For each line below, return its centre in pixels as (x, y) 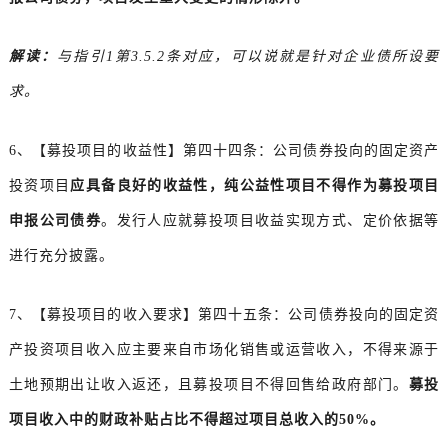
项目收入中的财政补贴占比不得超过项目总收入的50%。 (196, 420)
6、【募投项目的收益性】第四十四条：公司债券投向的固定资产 (224, 151)
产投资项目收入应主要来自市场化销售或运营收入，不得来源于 (224, 350)
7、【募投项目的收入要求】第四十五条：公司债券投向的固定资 (224, 315)
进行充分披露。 (61, 256)
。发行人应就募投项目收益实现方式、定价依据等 (270, 221)
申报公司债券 (55, 221)
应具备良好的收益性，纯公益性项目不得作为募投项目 (255, 186)
